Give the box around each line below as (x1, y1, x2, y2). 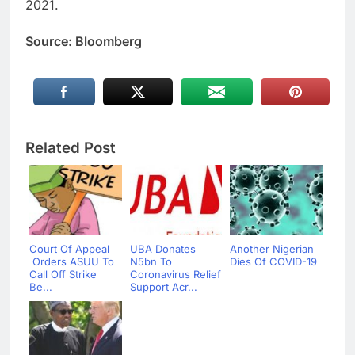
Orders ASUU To (29, 254, 114, 268)
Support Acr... (129, 280, 197, 293)
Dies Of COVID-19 (230, 254, 317, 268)
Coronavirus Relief (129, 267, 221, 281)
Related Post (25, 138, 116, 157)
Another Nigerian (230, 242, 314, 255)
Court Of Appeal (29, 242, 109, 255)
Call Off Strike (29, 267, 97, 281)
